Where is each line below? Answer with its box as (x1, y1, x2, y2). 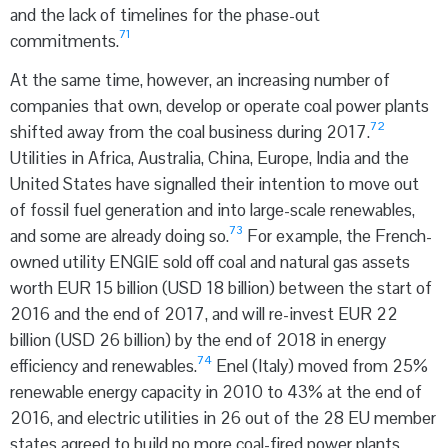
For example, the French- (243, 224, 432, 247)
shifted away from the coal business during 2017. (10, 120, 370, 143)
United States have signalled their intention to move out (10, 172, 419, 195)
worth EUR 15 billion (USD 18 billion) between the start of (10, 276, 432, 299)
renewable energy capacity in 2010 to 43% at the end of (10, 380, 422, 403)
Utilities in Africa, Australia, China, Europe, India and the (10, 146, 409, 169)
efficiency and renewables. (10, 354, 197, 377)
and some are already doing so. (10, 224, 229, 247)
